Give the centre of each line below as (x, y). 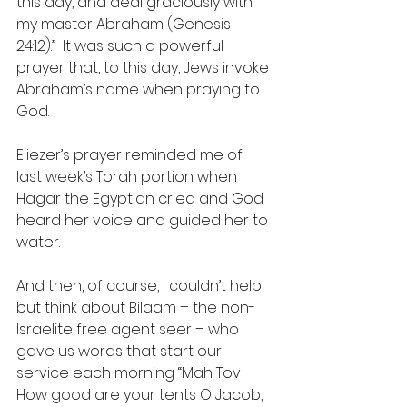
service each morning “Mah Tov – (137, 373)
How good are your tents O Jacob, (141, 395)
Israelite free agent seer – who (129, 329)
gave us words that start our (121, 351)
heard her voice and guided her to (144, 220)
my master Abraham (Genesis (125, 24)
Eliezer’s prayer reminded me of (131, 155)
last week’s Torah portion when (129, 177)
